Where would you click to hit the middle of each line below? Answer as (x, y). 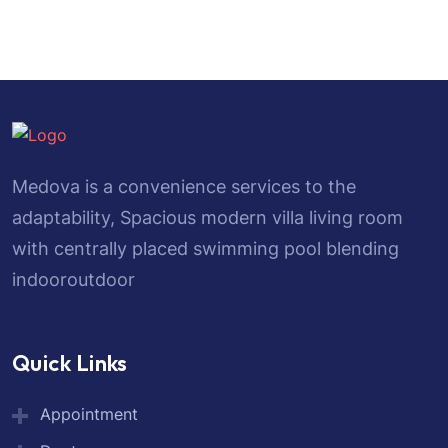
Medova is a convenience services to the (184, 186)
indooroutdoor (73, 279)
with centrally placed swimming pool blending (205, 248)
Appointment (89, 414)
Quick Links (70, 363)
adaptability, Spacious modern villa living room (207, 217)
